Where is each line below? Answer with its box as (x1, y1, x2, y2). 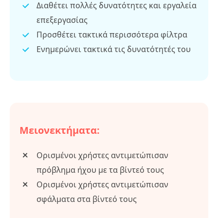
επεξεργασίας (36, 15, 88, 26)
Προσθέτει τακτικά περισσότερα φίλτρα (36, 29, 187, 40)
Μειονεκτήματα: (19, 124, 100, 137)
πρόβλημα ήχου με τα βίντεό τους (36, 164, 164, 176)
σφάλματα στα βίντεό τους (36, 194, 137, 205)
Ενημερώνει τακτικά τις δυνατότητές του (36, 44, 191, 55)
